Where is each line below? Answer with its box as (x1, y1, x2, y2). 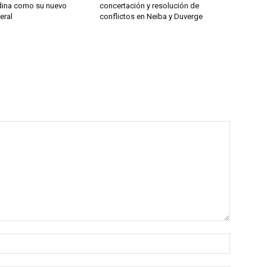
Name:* (229, 234, 259, 245)
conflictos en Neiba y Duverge (100, 12, 203, 21)
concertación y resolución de (100, 1, 200, 11)
